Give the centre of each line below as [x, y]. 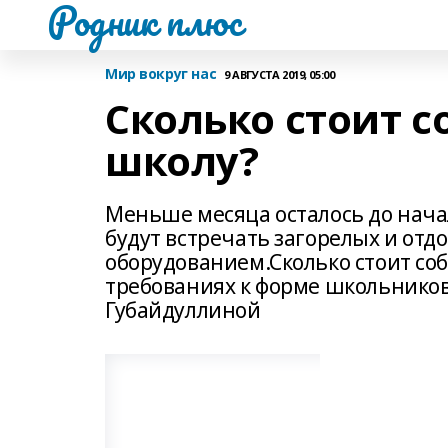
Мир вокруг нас [161, 73]
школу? [182, 160]
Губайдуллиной [183, 310]
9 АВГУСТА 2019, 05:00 [279, 74]
